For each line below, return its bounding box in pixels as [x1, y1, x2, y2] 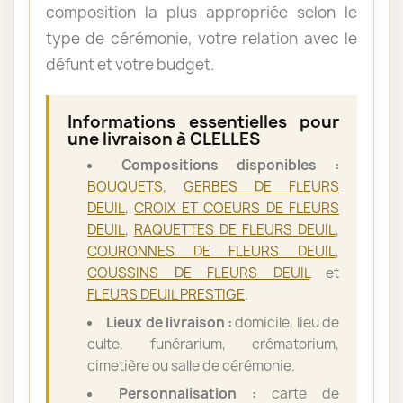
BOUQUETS [87, 176, 163, 196]
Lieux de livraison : [106, 312, 233, 332]
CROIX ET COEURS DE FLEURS [134, 198, 340, 218]
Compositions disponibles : [121, 155, 339, 175]
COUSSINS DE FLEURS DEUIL [87, 263, 310, 282]
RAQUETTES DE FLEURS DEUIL [134, 219, 336, 239]
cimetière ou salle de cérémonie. [87, 355, 295, 375]
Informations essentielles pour [67, 110, 339, 133]
